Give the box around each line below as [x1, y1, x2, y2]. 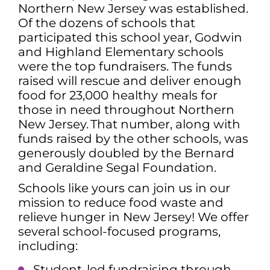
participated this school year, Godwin [18, 30, 242, 45]
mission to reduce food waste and [18, 195, 224, 210]
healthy [112, 87, 158, 102]
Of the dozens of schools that [18, 15, 195, 30]
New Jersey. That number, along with [18, 116, 240, 131]
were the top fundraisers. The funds [18, 58, 232, 74]
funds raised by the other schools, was [18, 131, 248, 146]
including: [18, 238, 78, 253]
